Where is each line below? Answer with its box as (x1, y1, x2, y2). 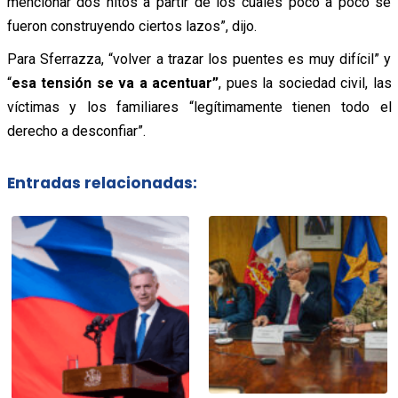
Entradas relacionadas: (6, 171, 197, 194)
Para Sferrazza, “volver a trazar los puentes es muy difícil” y (6, 51, 392, 68)
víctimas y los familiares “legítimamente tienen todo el (6, 99, 392, 116)
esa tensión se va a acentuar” (11, 75, 219, 92)
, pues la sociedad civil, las (219, 75, 392, 92)
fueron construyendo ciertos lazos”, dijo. (6, 18, 257, 36)
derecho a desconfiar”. (6, 123, 146, 140)
